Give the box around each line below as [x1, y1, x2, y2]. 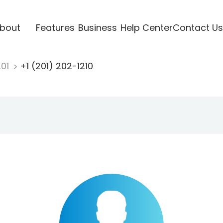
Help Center [120, 21, 173, 34]
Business [78, 21, 117, 34]
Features [35, 21, 75, 34]
